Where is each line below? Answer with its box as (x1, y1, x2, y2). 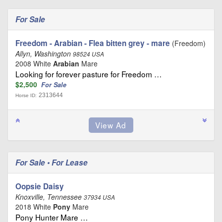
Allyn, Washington (15, 48, 73, 58)
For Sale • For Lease (15, 157, 90, 168)
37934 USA (84, 193, 115, 201)
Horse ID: (15, 92, 37, 98)
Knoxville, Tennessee (15, 191, 84, 202)
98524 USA (73, 50, 104, 58)
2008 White (15, 58, 53, 68)
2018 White (15, 201, 53, 212)
